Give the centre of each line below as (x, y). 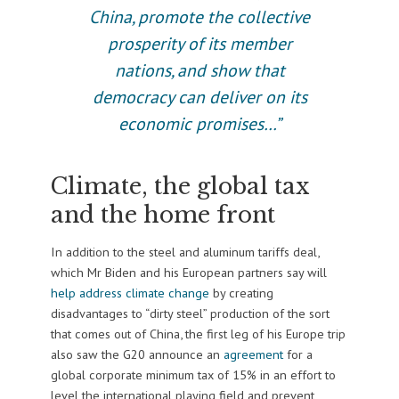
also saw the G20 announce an (135, 354)
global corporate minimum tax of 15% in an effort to (193, 374)
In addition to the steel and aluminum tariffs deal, (184, 251)
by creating (241, 292)
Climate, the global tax (179, 187)
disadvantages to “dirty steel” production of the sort (190, 313)
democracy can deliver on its (199, 97)
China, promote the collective (199, 17)
